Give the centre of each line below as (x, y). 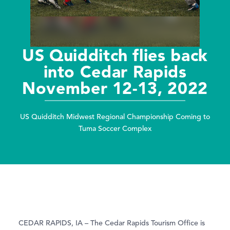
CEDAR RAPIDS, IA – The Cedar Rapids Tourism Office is (112, 224)
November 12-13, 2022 (115, 88)
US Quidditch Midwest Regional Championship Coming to (115, 117)
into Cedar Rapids (115, 71)
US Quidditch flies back (115, 55)
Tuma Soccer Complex (115, 129)
